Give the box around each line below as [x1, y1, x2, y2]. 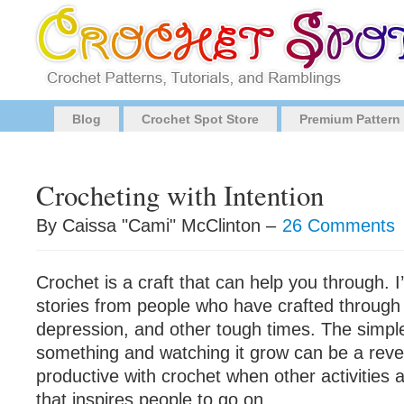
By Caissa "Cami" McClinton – [36, 216, 281, 235]
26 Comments [282, 216, 395, 235]
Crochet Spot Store [142, 112, 259, 126]
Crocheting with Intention [36, 177, 324, 214]
